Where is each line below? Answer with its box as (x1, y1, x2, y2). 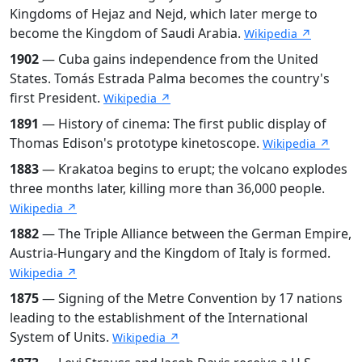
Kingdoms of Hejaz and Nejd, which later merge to (10, 4, 318, 23)
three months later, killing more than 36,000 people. (10, 179, 325, 197)
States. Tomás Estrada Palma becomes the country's (10, 69, 330, 87)
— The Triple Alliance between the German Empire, (39, 224, 351, 242)
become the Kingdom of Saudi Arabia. (10, 23, 244, 42)
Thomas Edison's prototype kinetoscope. (10, 133, 263, 152)
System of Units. (10, 327, 112, 346)
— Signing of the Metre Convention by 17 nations (39, 288, 343, 307)
